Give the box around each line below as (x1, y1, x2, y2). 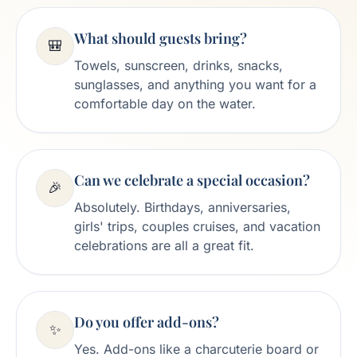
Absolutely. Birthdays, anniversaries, (74, 199, 291, 215)
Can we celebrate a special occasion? (74, 171, 310, 190)
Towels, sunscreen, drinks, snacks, (74, 57, 283, 73)
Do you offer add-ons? (74, 312, 219, 331)
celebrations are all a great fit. (74, 237, 254, 253)
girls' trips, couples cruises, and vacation (74, 218, 320, 234)
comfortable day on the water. (74, 96, 256, 112)
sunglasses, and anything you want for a (74, 76, 316, 92)
